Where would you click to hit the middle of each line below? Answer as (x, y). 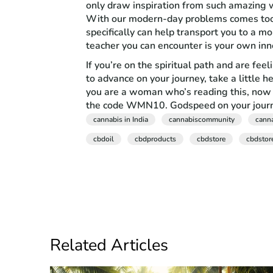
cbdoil (104, 139)
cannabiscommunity (202, 119)
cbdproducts (156, 139)
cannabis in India (121, 119)
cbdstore (211, 139)
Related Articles (109, 245)
